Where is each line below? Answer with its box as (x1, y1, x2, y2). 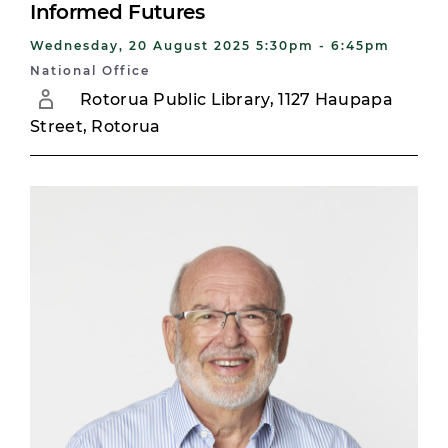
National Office (30, 63, 150, 78)
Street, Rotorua (30, 117, 161, 136)
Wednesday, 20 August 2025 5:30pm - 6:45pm (30, 38, 390, 53)
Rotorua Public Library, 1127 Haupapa (80, 90, 393, 109)
